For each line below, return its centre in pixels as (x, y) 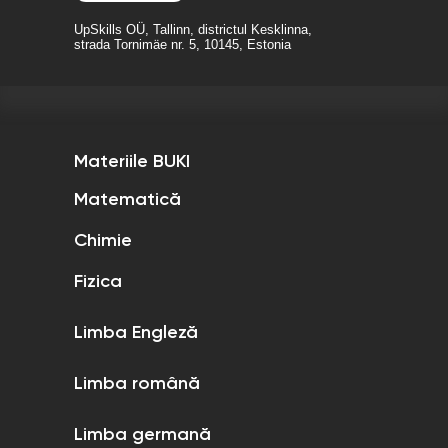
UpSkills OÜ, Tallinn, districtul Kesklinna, (193, 29)
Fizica (98, 281)
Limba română (137, 383)
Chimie (103, 240)
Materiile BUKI (132, 161)
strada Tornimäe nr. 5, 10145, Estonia (182, 44)
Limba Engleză (136, 332)
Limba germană (142, 434)
